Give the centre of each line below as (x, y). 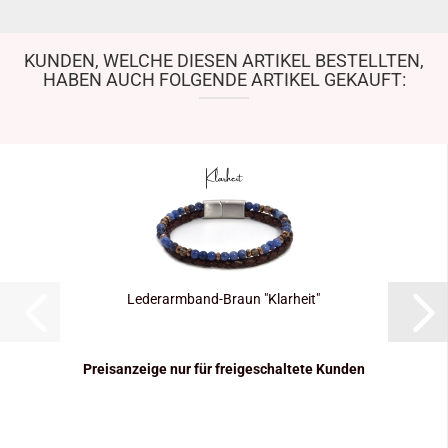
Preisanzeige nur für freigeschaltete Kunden (223, 369)
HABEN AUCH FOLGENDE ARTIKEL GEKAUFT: (224, 79)
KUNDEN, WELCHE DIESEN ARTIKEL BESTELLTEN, (224, 60)
